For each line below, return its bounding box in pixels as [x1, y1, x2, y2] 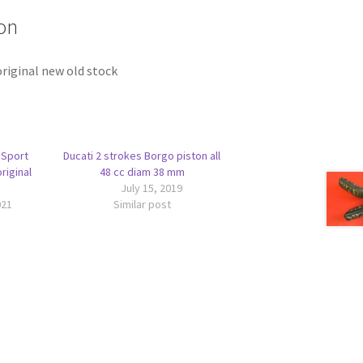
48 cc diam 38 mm [99, 164, 185, 180]
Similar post [113, 197, 171, 212]
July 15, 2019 [120, 181, 182, 196]
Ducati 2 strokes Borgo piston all [63, 148, 221, 164]
